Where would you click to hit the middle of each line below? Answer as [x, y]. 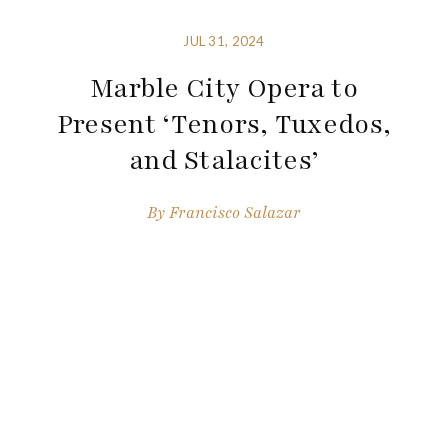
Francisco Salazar [235, 212]
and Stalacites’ [224, 160]
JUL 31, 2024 [224, 41]
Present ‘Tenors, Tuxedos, [224, 124]
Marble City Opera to [223, 88]
